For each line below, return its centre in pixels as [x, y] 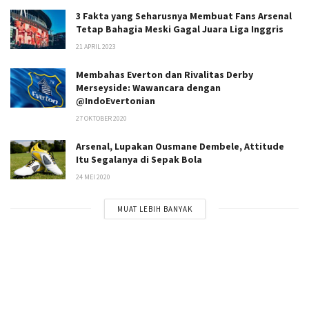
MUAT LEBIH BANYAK [154, 209]
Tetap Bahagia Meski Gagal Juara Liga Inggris [180, 29]
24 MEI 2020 [93, 177]
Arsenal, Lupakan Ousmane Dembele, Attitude [180, 146]
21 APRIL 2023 [96, 46]
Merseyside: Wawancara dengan [148, 87]
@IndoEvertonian [116, 100]
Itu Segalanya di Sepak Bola [139, 159]
